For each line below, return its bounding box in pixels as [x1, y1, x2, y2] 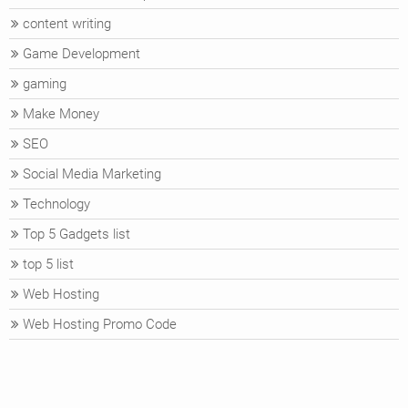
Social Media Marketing [23, 165, 161, 182]
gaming [23, 75, 66, 92]
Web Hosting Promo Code [23, 315, 177, 332]
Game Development [23, 45, 140, 62]
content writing [23, 15, 111, 32]
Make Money [23, 105, 99, 122]
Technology [23, 195, 90, 212]
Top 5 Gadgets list [23, 225, 130, 242]
